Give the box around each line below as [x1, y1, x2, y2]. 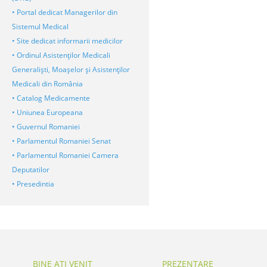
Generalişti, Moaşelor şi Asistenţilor [12, 64, 130, 74]
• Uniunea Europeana [12, 107, 83, 117]
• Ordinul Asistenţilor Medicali [12, 49, 110, 60]
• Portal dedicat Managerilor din [12, 7, 117, 17]
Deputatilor [12, 164, 49, 175]
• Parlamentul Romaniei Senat [12, 135, 111, 146]
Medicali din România [12, 78, 83, 89]
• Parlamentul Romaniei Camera [12, 150, 119, 160]
